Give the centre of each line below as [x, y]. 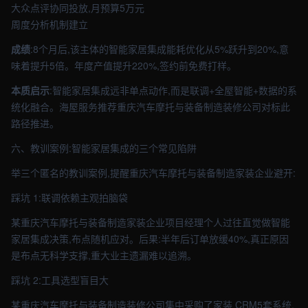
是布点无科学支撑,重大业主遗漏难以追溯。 [104, 255]
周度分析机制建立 [49, 24]
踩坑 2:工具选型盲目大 [60, 280]
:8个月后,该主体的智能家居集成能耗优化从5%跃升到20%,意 [159, 49]
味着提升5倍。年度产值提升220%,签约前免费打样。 [124, 65]
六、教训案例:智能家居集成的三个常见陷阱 [104, 148]
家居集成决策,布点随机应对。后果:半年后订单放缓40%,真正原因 [150, 239]
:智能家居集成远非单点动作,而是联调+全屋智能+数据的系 [173, 90]
